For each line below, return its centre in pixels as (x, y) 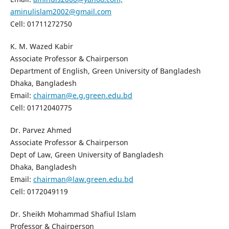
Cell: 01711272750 (41, 24)
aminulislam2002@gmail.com (61, 12)
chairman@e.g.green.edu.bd (83, 96)
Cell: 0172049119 (39, 192)
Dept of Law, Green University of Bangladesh (87, 155)
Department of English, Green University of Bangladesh (105, 71)
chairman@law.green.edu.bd (83, 179)
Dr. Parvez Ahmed (41, 130)
